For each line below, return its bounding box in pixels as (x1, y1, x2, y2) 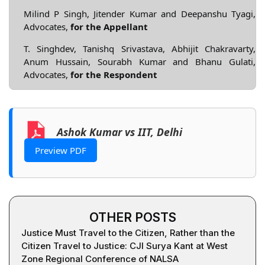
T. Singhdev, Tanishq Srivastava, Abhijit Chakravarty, (24, 42, 256, 54)
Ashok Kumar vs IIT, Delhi (57, 125, 182, 140)
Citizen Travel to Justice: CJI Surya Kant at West (21, 240, 228, 251)
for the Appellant (70, 21, 148, 33)
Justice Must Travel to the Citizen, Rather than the (21, 227, 235, 238)
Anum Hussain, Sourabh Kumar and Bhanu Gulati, (24, 55, 256, 67)
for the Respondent (70, 68, 157, 80)
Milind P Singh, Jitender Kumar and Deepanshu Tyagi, (24, 8, 256, 20)
